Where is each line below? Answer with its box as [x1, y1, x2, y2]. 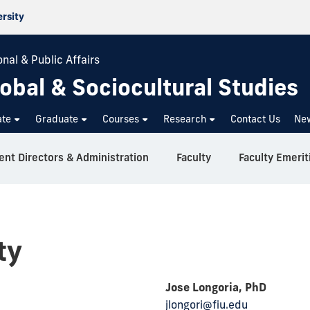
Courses [102, 113, 140, 125]
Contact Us [230, 113, 281, 125]
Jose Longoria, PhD [165, 280, 266, 294]
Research [163, 113, 207, 125]
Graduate [35, 113, 79, 125]
